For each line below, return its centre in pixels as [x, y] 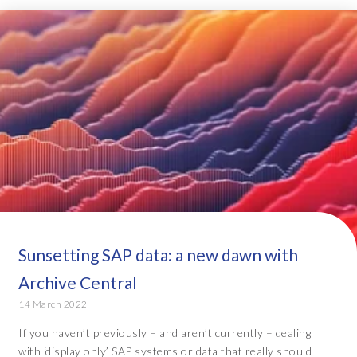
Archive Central [78, 283]
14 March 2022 [53, 304]
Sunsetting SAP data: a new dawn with [158, 255]
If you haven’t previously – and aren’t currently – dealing [165, 333]
